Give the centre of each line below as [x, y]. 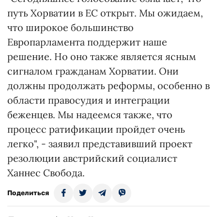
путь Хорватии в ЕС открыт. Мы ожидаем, [105, 13]
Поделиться [28, 193]
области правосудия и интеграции [89, 100]
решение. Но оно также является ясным [102, 56]
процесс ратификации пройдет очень [96, 129]
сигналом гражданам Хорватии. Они [93, 71]
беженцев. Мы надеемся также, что [90, 115]
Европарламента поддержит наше [87, 42]
